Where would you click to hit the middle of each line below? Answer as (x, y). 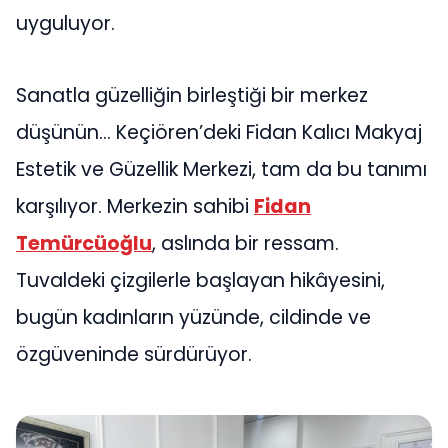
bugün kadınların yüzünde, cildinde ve (193, 317)
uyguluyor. (65, 23)
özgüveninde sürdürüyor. (134, 354)
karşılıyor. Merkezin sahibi (135, 206)
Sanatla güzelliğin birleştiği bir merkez (192, 95)
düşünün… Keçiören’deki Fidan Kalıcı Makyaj (219, 132)
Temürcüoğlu (84, 243)
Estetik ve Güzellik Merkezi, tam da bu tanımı (221, 169)
